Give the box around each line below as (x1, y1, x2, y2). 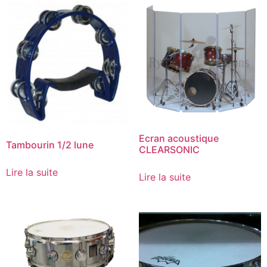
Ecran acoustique (138, 132, 219, 144)
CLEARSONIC (138, 143, 200, 156)
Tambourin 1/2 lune (6, 138, 94, 151)
